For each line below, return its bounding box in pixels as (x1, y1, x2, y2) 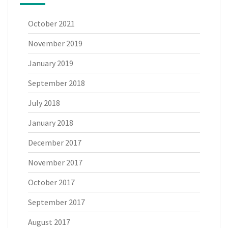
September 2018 (28, 77, 85, 88)
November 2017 (28, 157, 82, 167)
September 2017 (28, 196, 85, 207)
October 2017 (28, 177, 75, 187)
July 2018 (28, 97, 60, 108)
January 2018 (28, 117, 73, 128)
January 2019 (28, 58, 73, 68)
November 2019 (28, 38, 82, 48)
